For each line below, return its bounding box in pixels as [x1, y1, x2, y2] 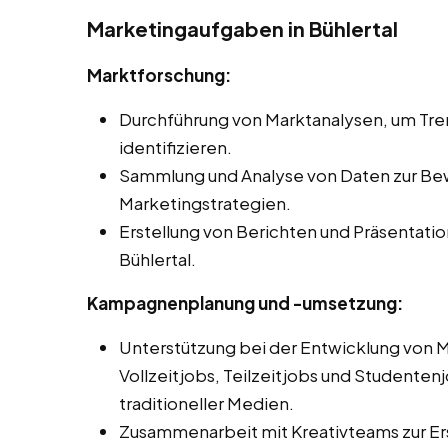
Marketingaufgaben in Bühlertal [87, 16, 398, 42]
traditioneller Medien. [119, 392, 294, 415]
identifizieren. [119, 136, 232, 159]
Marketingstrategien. [119, 192, 291, 215]
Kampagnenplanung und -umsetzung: [87, 292, 403, 315]
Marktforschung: [87, 64, 231, 87]
